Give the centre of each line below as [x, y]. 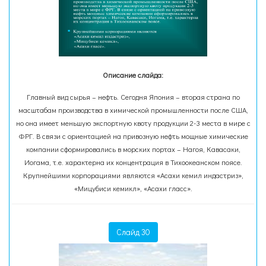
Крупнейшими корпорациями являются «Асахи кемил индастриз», [133, 175]
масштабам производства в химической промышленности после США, [133, 110]
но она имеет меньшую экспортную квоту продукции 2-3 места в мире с [133, 123]
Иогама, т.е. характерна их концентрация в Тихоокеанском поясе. [133, 162]
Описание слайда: [133, 75]
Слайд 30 [133, 232]
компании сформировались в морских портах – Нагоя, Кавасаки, [133, 149]
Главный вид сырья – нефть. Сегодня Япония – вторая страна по [133, 97]
